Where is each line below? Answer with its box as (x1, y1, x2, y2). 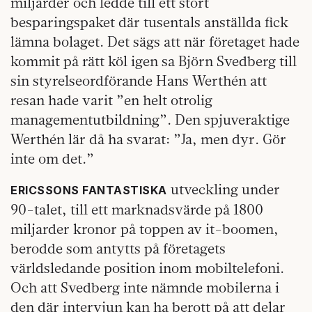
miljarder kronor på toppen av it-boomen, (10, 220, 279, 238)
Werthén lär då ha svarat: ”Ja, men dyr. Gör (10, 130, 286, 148)
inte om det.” (10, 150, 101, 168)
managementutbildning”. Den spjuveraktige (10, 111, 290, 129)
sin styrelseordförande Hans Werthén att (10, 72, 267, 90)
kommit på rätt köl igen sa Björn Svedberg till (10, 52, 297, 70)
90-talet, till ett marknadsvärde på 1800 (10, 201, 263, 219)
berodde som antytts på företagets (10, 240, 226, 258)
